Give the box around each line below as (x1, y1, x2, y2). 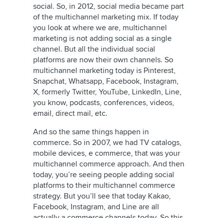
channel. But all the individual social (33, 44, 155, 54)
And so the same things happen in (33, 127, 149, 137)
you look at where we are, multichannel (33, 23, 167, 33)
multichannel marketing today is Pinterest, (33, 66, 176, 75)
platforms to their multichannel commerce (33, 181, 175, 190)
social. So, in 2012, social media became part (33, 1, 184, 11)
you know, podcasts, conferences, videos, (33, 98, 174, 108)
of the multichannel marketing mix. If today (33, 12, 179, 22)
